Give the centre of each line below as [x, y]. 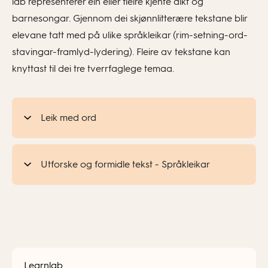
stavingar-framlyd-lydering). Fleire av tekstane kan [121, 52]
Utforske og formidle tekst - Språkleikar [125, 164]
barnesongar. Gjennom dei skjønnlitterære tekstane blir [130, 18]
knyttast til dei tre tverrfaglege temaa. [93, 68]
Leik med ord [68, 118]
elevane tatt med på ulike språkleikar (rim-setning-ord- [130, 35]
